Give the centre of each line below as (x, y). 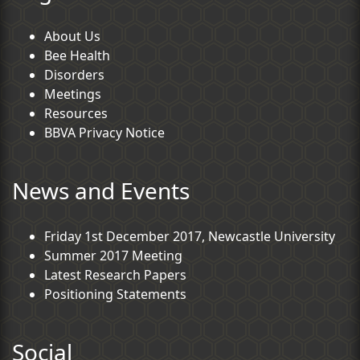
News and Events (101, 191)
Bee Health (77, 56)
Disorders (74, 75)
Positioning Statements (115, 295)
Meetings (73, 94)
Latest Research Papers (115, 275)
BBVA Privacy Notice (104, 133)
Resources (76, 114)
